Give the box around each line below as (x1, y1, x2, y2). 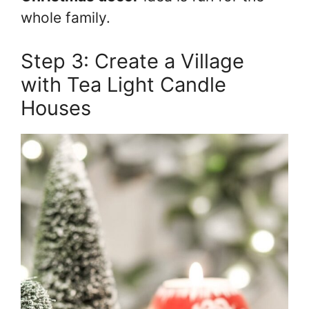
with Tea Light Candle (21, 72, 226, 97)
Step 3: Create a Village (21, 49, 244, 74)
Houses (21, 96, 91, 121)
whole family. (21, 8, 110, 26)
